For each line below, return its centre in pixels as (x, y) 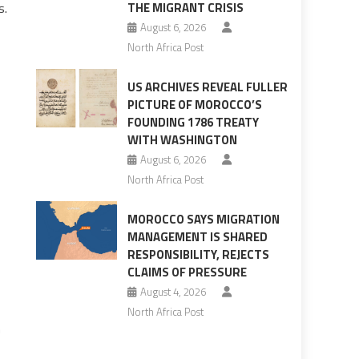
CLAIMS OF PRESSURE (187, 272)
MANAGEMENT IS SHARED (197, 237)
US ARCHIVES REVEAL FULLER (207, 87)
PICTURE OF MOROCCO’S (194, 105)
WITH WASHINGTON (182, 140)
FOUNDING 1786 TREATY (193, 123)
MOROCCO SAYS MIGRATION (203, 220)
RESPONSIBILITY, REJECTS (198, 255)
